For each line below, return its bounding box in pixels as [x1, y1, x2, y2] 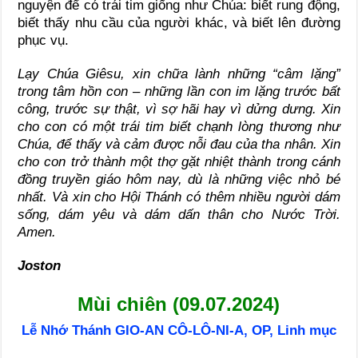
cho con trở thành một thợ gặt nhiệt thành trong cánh [18, 154, 340, 170]
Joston [18, 258, 62, 274]
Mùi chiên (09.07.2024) [78, 293, 280, 316]
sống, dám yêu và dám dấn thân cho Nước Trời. [18, 207, 340, 223]
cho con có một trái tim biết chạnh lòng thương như [18, 119, 340, 135]
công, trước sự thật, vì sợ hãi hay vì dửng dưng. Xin [18, 101, 340, 117]
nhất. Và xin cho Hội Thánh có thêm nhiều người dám [18, 189, 340, 205]
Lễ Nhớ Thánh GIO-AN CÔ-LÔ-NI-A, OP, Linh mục [21, 323, 336, 339]
